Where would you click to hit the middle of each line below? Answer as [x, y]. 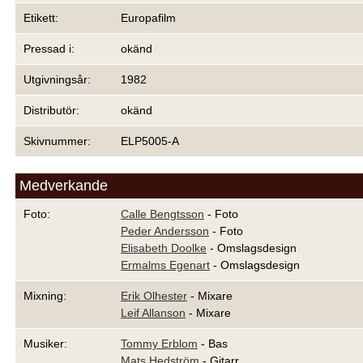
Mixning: [45, 296]
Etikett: [41, 18]
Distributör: [51, 110]
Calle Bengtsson [162, 214]
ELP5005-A [150, 141]
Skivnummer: [57, 141]
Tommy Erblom [159, 344]
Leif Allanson [153, 313]
